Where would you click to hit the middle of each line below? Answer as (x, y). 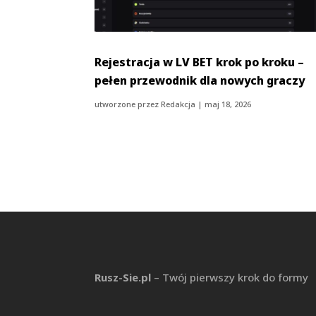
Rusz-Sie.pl (123, 277)
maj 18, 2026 (228, 104)
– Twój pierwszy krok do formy (230, 277)
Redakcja (178, 104)
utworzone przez (128, 104)
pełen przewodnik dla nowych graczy (200, 80)
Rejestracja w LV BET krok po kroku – (200, 62)
